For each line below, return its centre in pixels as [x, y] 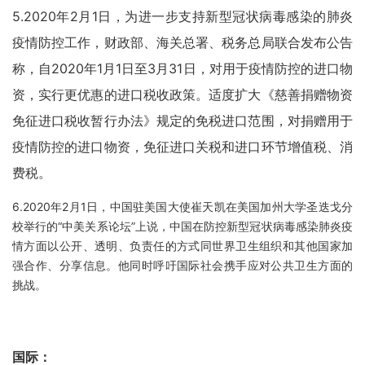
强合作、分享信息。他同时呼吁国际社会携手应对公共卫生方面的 [182, 265]
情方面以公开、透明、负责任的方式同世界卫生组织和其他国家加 [182, 246]
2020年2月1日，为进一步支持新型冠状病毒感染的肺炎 [188, 16]
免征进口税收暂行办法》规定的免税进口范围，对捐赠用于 [182, 121]
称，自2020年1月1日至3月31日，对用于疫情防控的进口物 [182, 68]
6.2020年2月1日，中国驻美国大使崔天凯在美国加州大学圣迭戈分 [182, 207]
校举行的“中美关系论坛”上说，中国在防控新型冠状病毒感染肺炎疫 [182, 226]
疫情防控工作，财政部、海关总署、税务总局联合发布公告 [182, 42]
